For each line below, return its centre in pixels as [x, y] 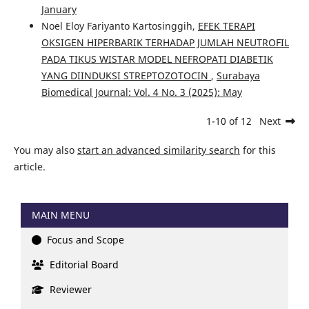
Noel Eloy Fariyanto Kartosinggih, [119, 26]
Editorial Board [83, 265]
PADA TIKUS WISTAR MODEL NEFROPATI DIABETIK [157, 59]
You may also [45, 150]
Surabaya [238, 76]
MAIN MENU [61, 215]
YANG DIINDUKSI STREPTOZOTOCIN [126, 76]
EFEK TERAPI [226, 26]
